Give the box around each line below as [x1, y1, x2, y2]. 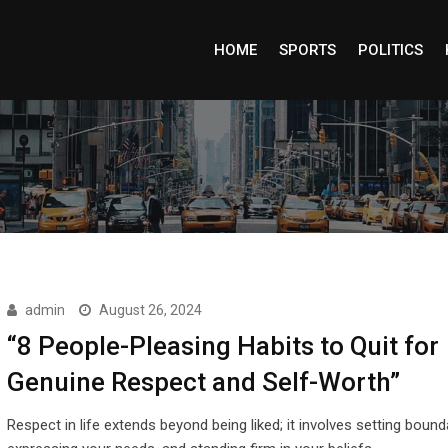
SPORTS [278, 41, 336, 59]
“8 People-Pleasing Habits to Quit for [6, 331, 439, 361]
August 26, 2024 [98, 302, 202, 318]
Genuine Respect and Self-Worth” [6, 367, 400, 397]
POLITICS [357, 41, 423, 59]
